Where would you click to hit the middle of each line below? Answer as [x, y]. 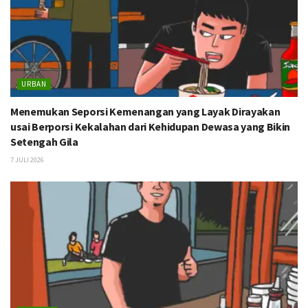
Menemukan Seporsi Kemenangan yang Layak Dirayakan [145, 111]
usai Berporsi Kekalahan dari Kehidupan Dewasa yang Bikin [151, 126]
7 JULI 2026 [27, 159]
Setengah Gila [44, 141]
